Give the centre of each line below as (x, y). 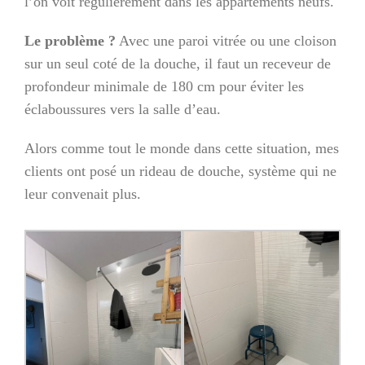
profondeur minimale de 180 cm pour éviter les (164, 87)
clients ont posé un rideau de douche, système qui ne (180, 172)
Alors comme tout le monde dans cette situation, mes (182, 149)
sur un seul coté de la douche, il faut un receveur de (178, 64)
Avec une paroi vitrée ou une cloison (226, 41)
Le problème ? (70, 41)
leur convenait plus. (83, 194)
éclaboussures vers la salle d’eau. (123, 110)
